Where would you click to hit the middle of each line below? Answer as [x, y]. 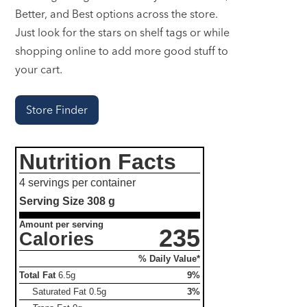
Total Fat [38, 275]
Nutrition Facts [98, 162]
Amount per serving [62, 224]
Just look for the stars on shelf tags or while [123, 33]
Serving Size [53, 201]
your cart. [39, 70]
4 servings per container [78, 183]
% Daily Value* [170, 258]
